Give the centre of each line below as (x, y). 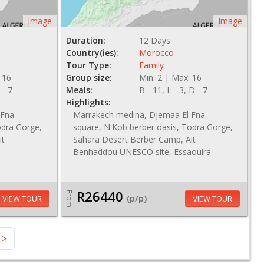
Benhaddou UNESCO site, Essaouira (142, 152)
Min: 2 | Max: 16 (171, 77)
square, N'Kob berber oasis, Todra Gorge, (153, 127)
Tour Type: (88, 65)
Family (152, 65)
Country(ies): (92, 53)
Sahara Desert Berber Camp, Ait (134, 139)
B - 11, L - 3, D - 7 (174, 90)
